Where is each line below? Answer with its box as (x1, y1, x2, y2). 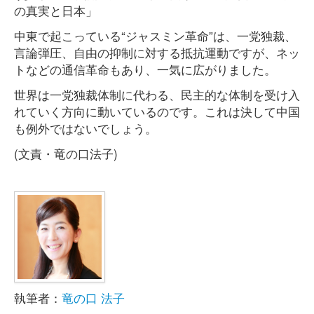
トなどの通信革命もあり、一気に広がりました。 (14, 60, 276, 78)
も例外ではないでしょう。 (14, 119, 157, 137)
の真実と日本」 (14, 1, 97, 19)
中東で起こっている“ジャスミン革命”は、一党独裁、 (14, 27, 296, 44)
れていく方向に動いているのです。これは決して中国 (14, 102, 300, 120)
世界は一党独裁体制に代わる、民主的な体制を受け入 (14, 86, 300, 103)
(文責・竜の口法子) (14, 144, 118, 162)
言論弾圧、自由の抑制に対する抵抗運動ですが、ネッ (14, 43, 300, 61)
